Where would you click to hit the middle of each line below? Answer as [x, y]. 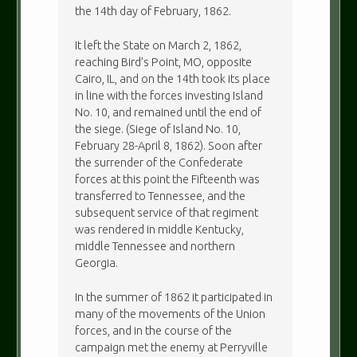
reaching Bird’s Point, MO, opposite [164, 62]
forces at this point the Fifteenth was [168, 179]
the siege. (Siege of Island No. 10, [158, 129]
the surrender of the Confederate [159, 162]
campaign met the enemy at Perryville [172, 347]
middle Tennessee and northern [155, 246]
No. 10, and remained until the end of [169, 112]
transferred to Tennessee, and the [161, 196]
